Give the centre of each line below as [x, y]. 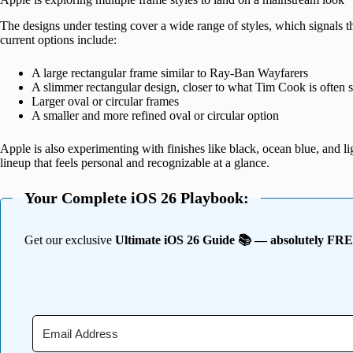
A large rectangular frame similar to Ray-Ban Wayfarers [170, 73]
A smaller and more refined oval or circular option [155, 116]
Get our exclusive [70, 240]
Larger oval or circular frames [105, 102]
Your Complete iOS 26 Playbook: [137, 198]
